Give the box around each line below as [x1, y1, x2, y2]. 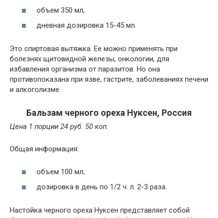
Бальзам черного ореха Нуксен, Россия [26, 108, 192, 118]
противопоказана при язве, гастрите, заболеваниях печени [10, 75, 208, 84]
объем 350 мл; [36, 5, 85, 15]
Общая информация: [10, 145, 79, 153]
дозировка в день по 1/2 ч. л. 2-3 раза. [36, 182, 167, 191]
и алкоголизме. [10, 85, 61, 94]
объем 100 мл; [36, 167, 85, 176]
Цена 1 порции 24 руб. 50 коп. [10, 122, 109, 131]
